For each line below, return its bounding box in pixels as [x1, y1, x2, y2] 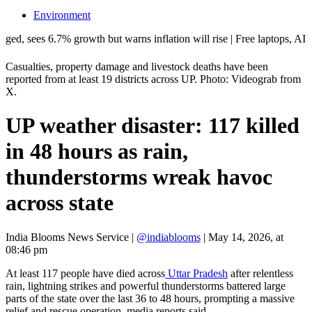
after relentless [228, 267, 293, 279]
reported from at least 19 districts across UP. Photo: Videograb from [6, 73, 301, 85]
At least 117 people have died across [6, 267, 165, 279]
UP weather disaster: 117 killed [6, 113, 299, 139]
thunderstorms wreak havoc [6, 164, 272, 190]
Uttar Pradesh [165, 267, 228, 279]
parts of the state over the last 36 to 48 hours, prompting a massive [6, 292, 295, 304]
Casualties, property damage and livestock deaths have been [6, 61, 268, 72]
